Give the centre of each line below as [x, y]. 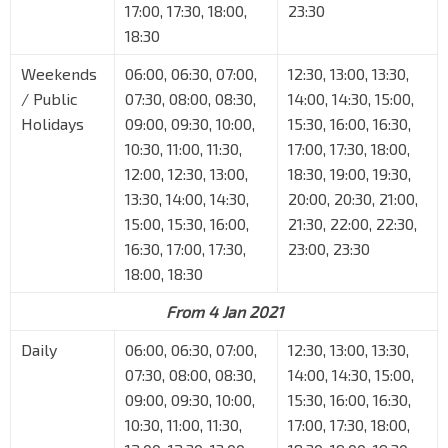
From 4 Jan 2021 [224, 312]
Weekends [59, 74]
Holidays [52, 124]
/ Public [49, 99]
